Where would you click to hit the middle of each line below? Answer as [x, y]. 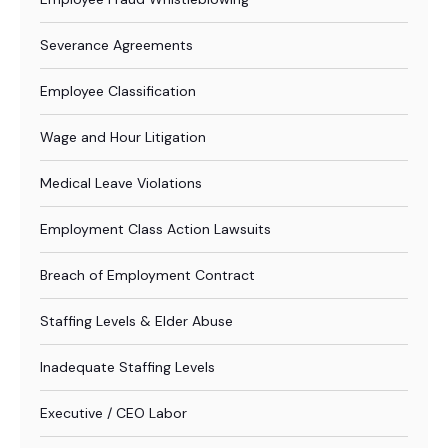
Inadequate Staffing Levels [127, 367]
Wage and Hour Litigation [123, 137]
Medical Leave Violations [121, 183]
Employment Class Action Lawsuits [155, 229]
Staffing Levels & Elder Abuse [136, 321]
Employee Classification [118, 91]
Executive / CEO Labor [113, 413]
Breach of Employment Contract [147, 275]
